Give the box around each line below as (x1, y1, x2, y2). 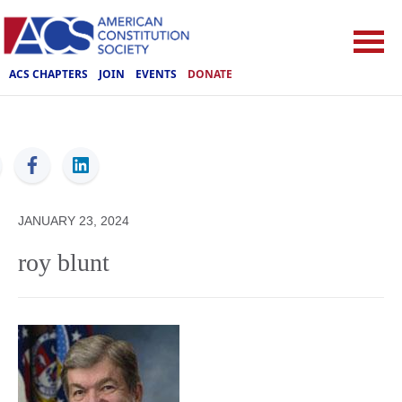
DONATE (188, 66, 232, 82)
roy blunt (18, 249, 109, 276)
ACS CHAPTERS (9, 66, 88, 82)
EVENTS (135, 66, 177, 82)
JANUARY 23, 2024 (18, 214, 129, 228)
